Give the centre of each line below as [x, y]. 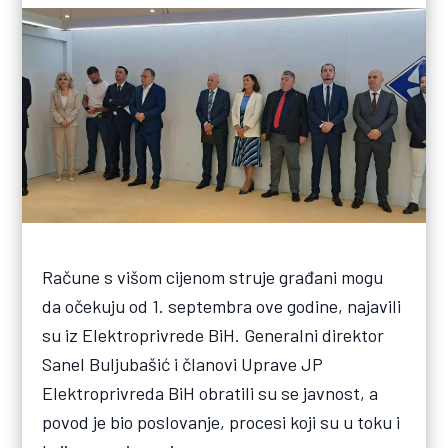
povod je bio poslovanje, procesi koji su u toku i [221, 422]
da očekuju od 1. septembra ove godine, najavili [222, 306]
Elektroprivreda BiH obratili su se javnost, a [210, 393]
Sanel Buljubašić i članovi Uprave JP [183, 364]
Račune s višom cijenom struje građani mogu [213, 277]
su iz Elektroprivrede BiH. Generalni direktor [213, 335]
